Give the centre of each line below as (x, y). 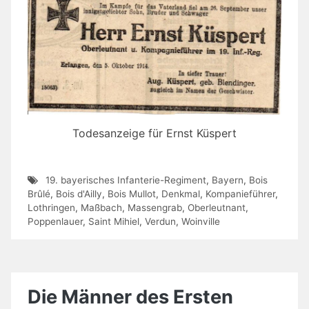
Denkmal (181, 193)
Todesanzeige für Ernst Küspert (154, 133)
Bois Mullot (132, 193)
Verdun (160, 221)
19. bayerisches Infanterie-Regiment (126, 180)
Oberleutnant (217, 207)
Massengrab (155, 207)
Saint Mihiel (114, 221)
